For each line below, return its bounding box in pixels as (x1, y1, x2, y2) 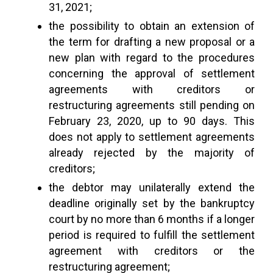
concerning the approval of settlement (49, 67, 255, 80)
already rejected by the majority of (49, 146, 255, 159)
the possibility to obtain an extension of (49, 19, 255, 32)
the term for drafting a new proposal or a (49, 35, 255, 48)
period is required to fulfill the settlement (49, 229, 255, 241)
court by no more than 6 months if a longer (49, 213, 255, 225)
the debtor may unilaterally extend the (49, 181, 255, 194)
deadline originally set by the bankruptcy (49, 197, 255, 210)
